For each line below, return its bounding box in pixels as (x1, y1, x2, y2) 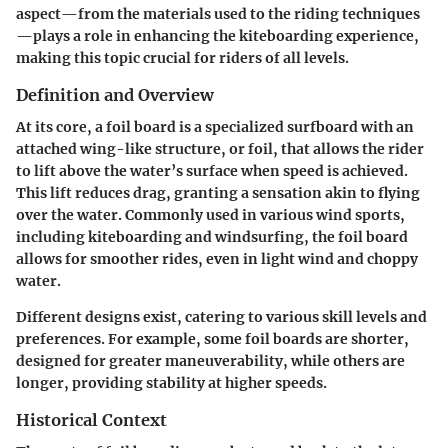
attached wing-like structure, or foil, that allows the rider (16, 140, 424, 159)
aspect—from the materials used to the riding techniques (16, 4, 420, 23)
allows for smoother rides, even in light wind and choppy (16, 250, 418, 269)
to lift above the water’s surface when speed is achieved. (16, 162, 408, 181)
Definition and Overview (16, 84, 214, 105)
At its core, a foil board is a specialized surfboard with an (16, 118, 414, 137)
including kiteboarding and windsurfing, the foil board (16, 228, 408, 247)
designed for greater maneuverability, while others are (16, 352, 405, 371)
